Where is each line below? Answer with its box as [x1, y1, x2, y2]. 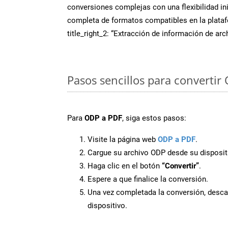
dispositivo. [88, 201, 127, 210]
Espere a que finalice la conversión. [88, 174, 208, 184]
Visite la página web [88, 134, 158, 144]
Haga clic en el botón [88, 161, 162, 170]
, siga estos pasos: [122, 113, 186, 123]
